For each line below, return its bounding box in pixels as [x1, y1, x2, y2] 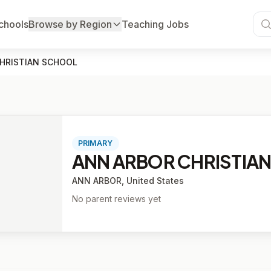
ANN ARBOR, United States [71, 175, 184, 186]
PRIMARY [77, 139, 113, 148]
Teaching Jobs [121, 18, 189, 30]
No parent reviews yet [71, 194, 161, 204]
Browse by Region [28, 18, 112, 30]
